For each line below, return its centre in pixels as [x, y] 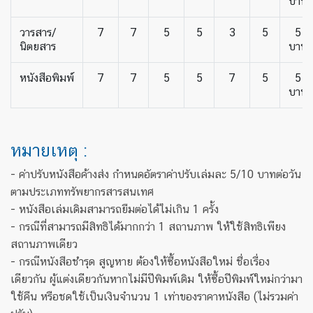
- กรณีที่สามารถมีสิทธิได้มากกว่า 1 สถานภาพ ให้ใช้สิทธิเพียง [148, 227]
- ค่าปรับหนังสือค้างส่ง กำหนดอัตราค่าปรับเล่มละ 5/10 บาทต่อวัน [156, 174]
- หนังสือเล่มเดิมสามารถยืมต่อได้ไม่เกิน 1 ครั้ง [115, 209]
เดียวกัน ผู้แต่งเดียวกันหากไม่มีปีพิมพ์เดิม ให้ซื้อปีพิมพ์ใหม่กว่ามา [156, 279]
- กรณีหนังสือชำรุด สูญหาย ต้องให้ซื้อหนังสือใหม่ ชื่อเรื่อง [140, 262]
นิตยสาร [38, 46]
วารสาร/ [38, 32]
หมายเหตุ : [49, 150]
